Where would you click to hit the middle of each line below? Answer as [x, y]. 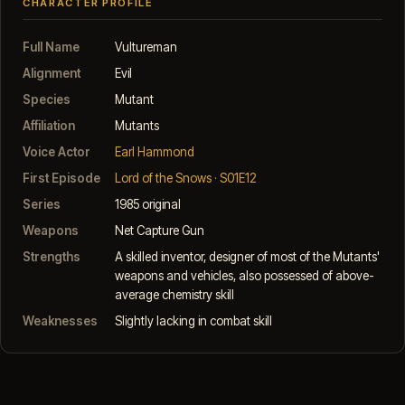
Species [47, 100]
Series [42, 205]
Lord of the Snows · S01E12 [186, 179]
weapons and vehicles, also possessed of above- [245, 276]
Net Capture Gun [160, 231]
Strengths [52, 257]
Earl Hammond [155, 152]
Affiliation [49, 126]
